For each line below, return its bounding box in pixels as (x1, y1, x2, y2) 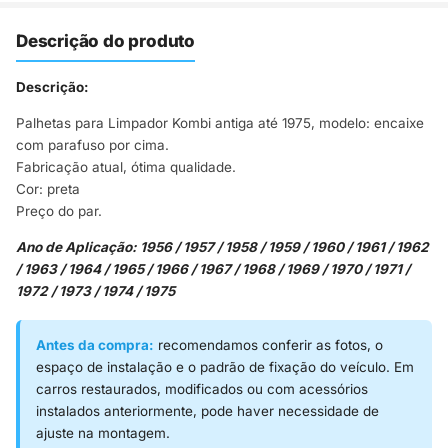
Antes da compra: (36, 337, 154, 354)
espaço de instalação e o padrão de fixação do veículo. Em (36, 359, 414, 376)
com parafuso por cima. (16, 137, 169, 154)
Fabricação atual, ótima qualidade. (16, 159, 236, 176)
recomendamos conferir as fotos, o (154, 337, 383, 354)
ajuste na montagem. (36, 425, 170, 442)
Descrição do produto (16, 31, 195, 52)
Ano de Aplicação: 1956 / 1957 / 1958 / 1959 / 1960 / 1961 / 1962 (16, 239, 429, 256)
